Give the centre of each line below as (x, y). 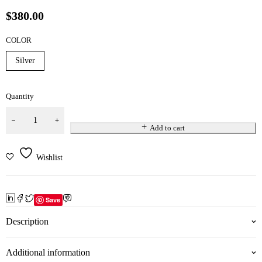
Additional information (48, 253)
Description (27, 222)
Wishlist (49, 158)
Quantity (20, 96)
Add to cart (167, 128)
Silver (25, 61)
